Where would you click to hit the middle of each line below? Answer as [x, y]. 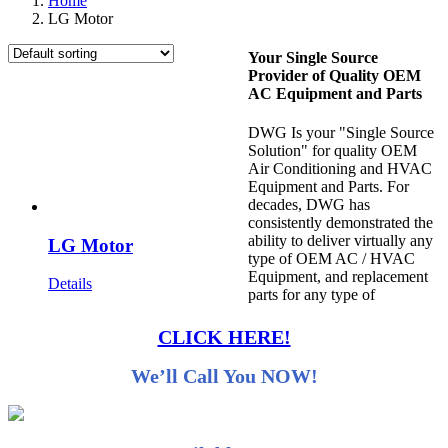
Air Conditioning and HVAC [340, 169]
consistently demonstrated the [340, 223]
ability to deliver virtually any [340, 241]
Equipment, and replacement [338, 277]
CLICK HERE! [224, 336]
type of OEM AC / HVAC [331, 259]
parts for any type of [311, 295]
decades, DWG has [309, 205]
